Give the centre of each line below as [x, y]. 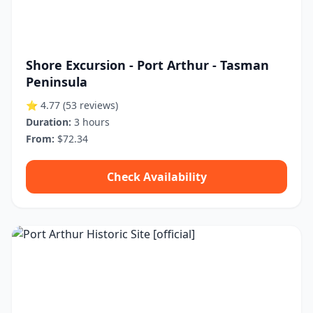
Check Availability [156, 177]
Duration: [49, 122]
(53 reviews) [90, 105]
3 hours [90, 122]
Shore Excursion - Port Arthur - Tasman [147, 65]
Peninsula [57, 82]
